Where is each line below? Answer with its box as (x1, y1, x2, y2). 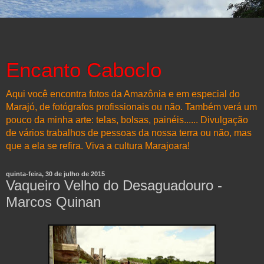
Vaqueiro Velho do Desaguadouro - (6, 177, 222, 193)
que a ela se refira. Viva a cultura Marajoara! (6, 141, 190, 151)
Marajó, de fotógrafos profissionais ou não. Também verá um (6, 102, 257, 112)
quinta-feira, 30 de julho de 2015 (6, 170, 105, 177)
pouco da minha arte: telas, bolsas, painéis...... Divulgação (6, 115, 248, 125)
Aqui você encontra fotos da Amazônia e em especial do (6, 89, 240, 99)
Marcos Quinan (6, 194, 101, 210)
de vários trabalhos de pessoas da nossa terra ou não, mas (6, 128, 252, 138)
